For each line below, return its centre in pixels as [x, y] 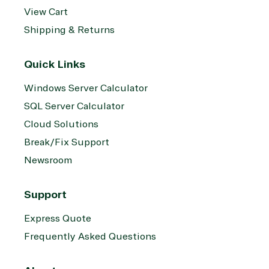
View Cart [46, 12]
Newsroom [48, 161]
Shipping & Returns [69, 30]
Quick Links [55, 65]
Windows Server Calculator [86, 89]
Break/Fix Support [67, 143]
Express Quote [58, 219]
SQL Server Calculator [74, 107]
